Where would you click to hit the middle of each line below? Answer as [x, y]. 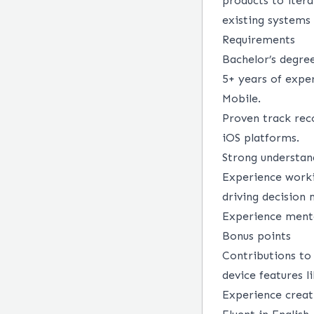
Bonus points [257, 236]
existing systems [266, 20]
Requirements [259, 40]
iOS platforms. [261, 138]
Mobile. [241, 98]
